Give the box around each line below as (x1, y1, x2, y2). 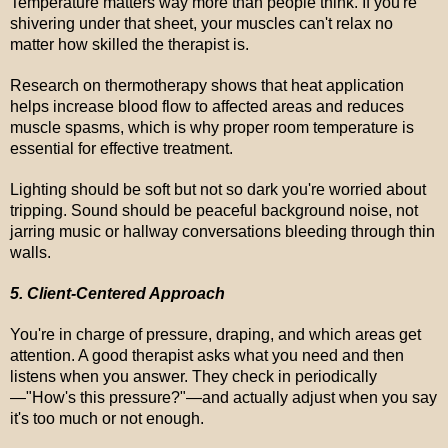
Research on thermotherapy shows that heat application (10, 77, 404, 94)
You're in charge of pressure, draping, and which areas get (10, 326, 421, 343)
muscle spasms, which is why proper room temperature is (10, 119, 414, 136)
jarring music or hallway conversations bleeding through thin (10, 223, 435, 240)
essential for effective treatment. (10, 140, 233, 157)
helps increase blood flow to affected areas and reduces (10, 98, 404, 115)
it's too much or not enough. (10, 410, 204, 427)
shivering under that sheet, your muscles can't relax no (10, 15, 393, 32)
